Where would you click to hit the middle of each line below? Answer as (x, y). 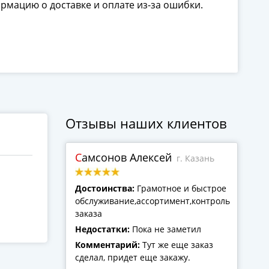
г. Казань (195, 158)
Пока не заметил (166, 229)
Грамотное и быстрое (181, 188)
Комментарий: (108, 245)
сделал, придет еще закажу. (132, 257)
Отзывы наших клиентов (146, 123)
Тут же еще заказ (177, 245)
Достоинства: (106, 188)
